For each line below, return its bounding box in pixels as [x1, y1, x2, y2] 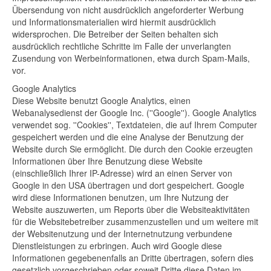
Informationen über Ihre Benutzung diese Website [12, 155, 203, 167]
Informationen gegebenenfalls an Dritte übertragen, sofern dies [12, 252, 253, 264]
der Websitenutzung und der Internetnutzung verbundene [12, 227, 232, 240]
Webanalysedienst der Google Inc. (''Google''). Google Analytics [12, 106, 256, 119]
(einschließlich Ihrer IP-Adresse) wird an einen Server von [12, 167, 232, 179]
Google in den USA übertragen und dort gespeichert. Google [12, 179, 244, 191]
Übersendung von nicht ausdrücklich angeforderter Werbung [12, 4, 244, 16]
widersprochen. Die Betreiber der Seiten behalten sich [12, 28, 218, 40]
